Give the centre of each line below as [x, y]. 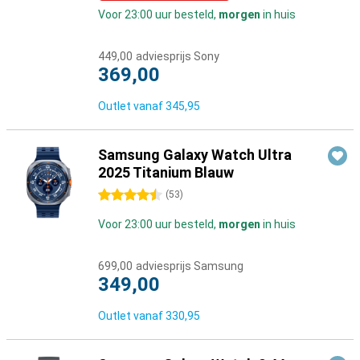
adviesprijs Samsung [190, 266]
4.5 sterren [126, 195]
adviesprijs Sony [178, 56]
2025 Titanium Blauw [166, 172]
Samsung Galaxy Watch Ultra [195, 155]
